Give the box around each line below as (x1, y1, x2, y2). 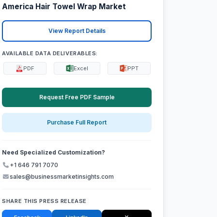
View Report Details (48, 27, 106, 35)
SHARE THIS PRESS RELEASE (2, 198, 87, 205)
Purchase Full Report (47, 119, 107, 126)
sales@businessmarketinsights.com (10, 173, 114, 181)
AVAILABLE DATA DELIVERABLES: (2, 49, 98, 57)
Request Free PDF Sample (39, 93, 115, 101)
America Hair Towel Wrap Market (2, 2, 126, 12)
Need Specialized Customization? (2, 149, 106, 156)
